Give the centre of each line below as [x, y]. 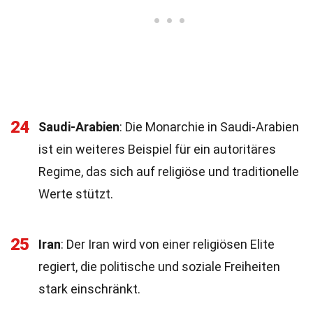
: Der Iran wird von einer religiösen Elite [168, 244]
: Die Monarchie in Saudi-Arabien [209, 127]
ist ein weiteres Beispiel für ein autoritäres [157, 149]
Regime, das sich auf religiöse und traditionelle [169, 172]
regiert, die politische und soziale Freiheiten [159, 267]
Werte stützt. [76, 194]
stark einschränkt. [89, 289]
